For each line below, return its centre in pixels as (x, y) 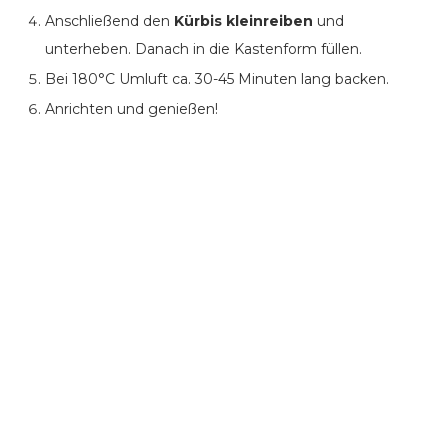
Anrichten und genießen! (131, 109)
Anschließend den (109, 21)
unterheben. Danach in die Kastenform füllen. (203, 49)
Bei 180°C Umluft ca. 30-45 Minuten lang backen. (217, 79)
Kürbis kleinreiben (243, 21)
